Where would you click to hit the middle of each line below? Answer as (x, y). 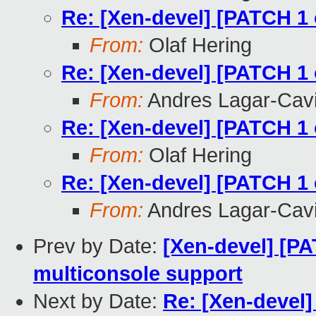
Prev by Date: (98, 247)
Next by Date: (98, 302)
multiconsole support (138, 274)
